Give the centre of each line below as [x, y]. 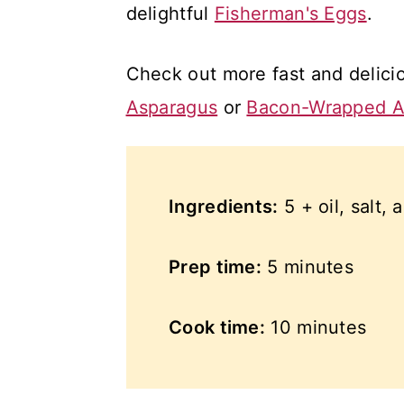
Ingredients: [224, 207]
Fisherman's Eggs [290, 14]
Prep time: [215, 267]
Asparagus [172, 107]
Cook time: [217, 327]
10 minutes [316, 327]
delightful [170, 14]
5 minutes [308, 267]
